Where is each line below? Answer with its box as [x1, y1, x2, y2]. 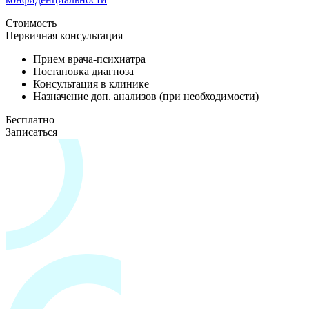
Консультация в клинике [33, 77, 149, 90]
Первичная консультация [6, 29, 123, 41]
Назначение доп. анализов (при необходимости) [33, 90, 259, 102]
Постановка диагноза [33, 65, 134, 77]
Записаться [6, 126, 57, 138]
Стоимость [6, 17, 57, 29]
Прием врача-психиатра [33, 52, 146, 65]
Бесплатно [6, 113, 54, 126]
